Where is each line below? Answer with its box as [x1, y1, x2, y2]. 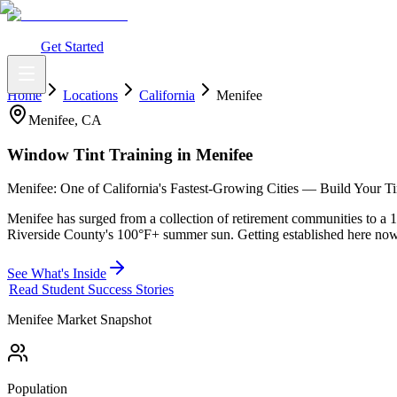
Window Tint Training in [7, 144, 191, 164]
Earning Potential [87, 23, 183, 38]
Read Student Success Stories [9, 282, 174, 298]
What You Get [7, 23, 87, 38]
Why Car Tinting [183, 23, 278, 38]
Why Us [278, 23, 325, 38]
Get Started [41, 39, 104, 54]
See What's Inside [7, 266, 106, 282]
